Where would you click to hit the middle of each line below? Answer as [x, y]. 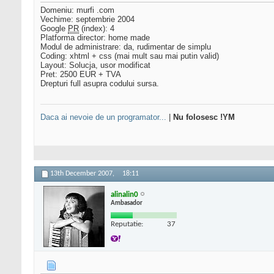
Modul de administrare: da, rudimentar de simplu [126, 47]
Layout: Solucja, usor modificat [95, 65]
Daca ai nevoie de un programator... [103, 117]
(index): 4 [97, 29]
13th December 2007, [83, 174]
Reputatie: [127, 224]
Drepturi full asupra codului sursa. [100, 84]
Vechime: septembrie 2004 [87, 20]
